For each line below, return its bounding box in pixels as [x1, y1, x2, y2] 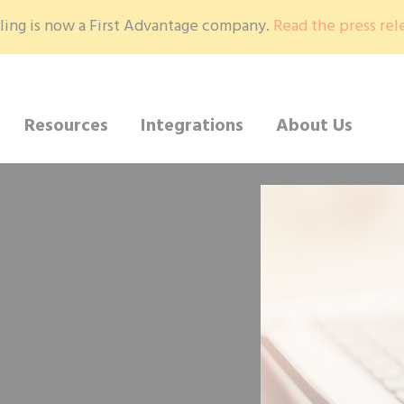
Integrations [141, 111, 244, 141]
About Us [276, 111, 353, 141]
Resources [24, 111, 109, 141]
